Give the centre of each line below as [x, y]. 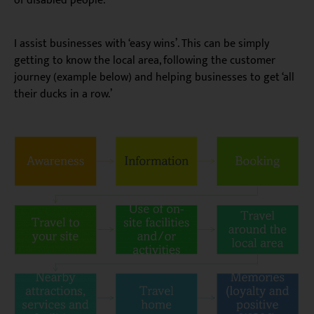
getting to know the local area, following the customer [145, 61]
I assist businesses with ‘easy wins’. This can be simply [142, 44]
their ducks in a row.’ [63, 94]
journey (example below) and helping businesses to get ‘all [154, 77]
